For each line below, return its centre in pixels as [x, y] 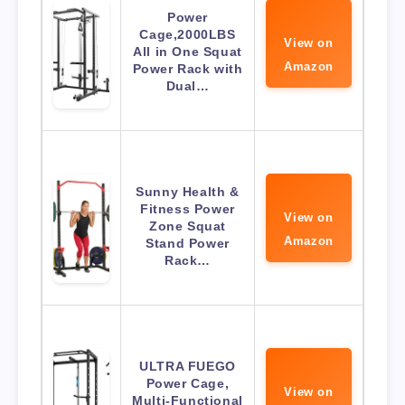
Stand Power [188, 244]
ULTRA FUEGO [188, 367]
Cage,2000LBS [188, 35]
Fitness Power [188, 209]
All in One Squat [188, 52]
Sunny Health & [188, 192]
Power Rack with [188, 69]
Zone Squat [188, 226]
